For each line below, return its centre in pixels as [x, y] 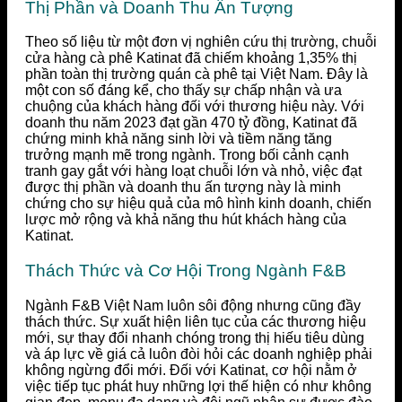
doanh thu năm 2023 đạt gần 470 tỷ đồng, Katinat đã [191, 123]
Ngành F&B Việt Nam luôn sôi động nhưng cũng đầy [193, 305]
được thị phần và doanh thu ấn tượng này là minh [183, 188]
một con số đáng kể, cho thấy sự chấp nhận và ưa [184, 91]
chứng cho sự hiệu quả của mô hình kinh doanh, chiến [198, 204]
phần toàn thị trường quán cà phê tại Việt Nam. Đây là [197, 74]
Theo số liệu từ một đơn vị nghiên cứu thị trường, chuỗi [201, 42]
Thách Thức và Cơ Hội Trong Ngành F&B [186, 271]
